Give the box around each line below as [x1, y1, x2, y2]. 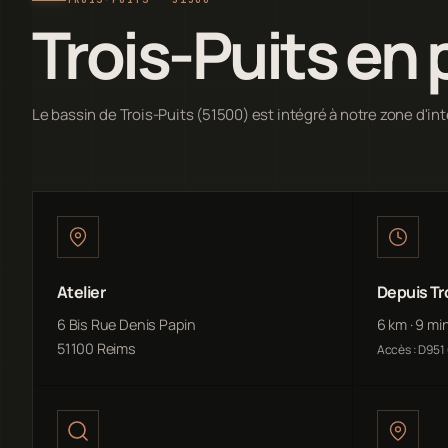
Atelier [57, 281, 106, 304]
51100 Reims [57, 339, 136, 359]
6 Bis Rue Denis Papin [57, 315, 196, 335]
